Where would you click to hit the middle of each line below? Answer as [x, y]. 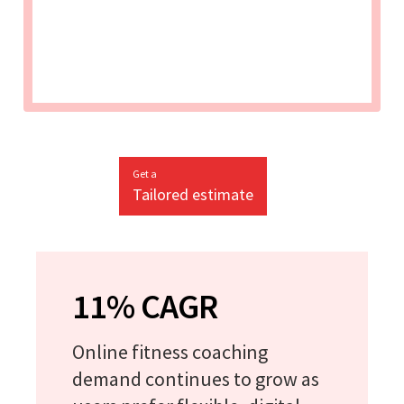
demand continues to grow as [196, 378]
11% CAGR [145, 306]
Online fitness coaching [170, 351]
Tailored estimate [193, 194]
